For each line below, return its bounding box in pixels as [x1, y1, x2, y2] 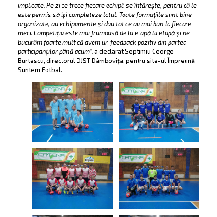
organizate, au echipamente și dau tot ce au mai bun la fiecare [17, 20, 191, 28]
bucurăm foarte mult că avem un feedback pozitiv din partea [17, 38, 186, 46]
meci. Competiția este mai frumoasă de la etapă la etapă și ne [17, 29, 190, 37]
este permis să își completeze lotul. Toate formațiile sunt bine [17, 11, 192, 19]
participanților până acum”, [17, 47, 94, 56]
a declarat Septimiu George [94, 47, 174, 56]
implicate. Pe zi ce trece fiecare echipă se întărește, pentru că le [17, 1, 197, 10]
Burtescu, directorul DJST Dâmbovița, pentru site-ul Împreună [17, 57, 195, 65]
